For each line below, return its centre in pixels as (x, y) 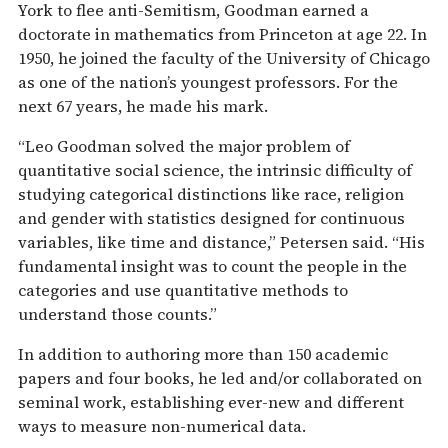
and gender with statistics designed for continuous (211, 217)
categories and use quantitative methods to (183, 289)
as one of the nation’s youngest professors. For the (208, 81)
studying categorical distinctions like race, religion (211, 193)
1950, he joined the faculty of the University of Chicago (224, 57)
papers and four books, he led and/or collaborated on (220, 377)
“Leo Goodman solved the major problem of (184, 145)
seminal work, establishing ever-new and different (211, 401)
